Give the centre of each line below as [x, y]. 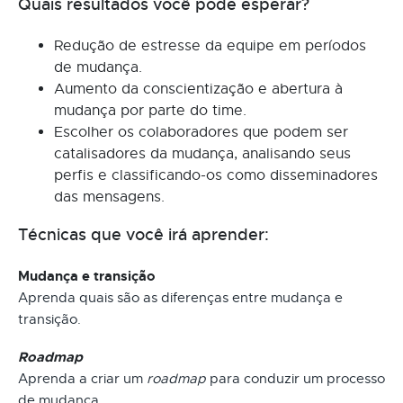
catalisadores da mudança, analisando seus [202, 153]
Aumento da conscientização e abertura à [198, 89]
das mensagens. [109, 197]
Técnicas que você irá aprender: [143, 234]
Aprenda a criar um [82, 378]
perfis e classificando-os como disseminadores [216, 175]
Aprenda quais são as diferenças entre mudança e [180, 297]
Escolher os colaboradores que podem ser [201, 132]
